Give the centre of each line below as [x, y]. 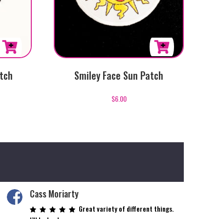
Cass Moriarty [54, 193]
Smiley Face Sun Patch [119, 76]
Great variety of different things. [126, 208]
